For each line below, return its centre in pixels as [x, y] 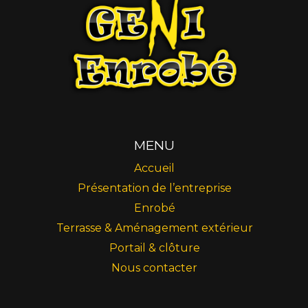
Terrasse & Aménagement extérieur [154, 228]
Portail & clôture [154, 248]
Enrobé [154, 208]
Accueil [154, 168]
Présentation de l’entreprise [154, 188]
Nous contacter [154, 268]
